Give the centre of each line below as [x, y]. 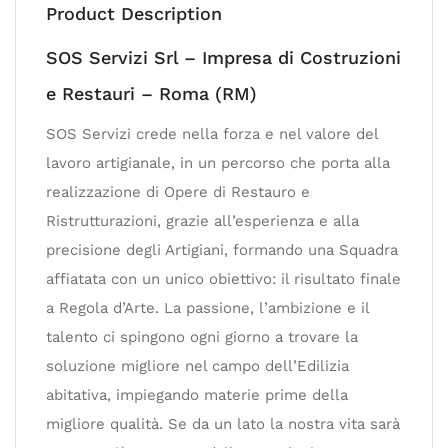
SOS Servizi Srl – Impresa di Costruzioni [223, 57]
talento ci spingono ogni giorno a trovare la [202, 337]
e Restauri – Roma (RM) [151, 93]
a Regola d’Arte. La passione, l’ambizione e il [207, 308]
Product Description [134, 13]
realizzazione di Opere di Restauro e [178, 192]
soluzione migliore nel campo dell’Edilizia [197, 366]
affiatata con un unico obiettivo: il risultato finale [223, 279]
